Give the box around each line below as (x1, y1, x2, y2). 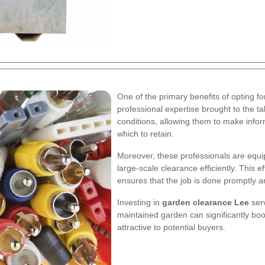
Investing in (117, 198, 162, 207)
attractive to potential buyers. (117, 222, 225, 232)
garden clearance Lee (162, 198, 249, 207)
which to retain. (117, 129, 174, 138)
